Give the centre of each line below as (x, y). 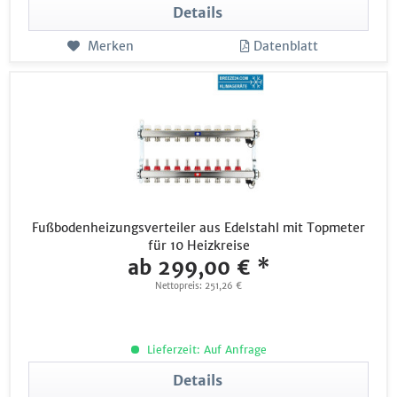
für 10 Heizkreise (198, 245)
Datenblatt (286, 47)
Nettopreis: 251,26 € (199, 285)
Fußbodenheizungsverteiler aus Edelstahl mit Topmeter (199, 227)
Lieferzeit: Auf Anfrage (205, 349)
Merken (110, 47)
